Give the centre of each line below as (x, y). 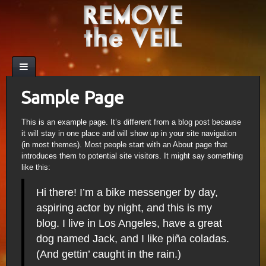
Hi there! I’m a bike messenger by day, (127, 192)
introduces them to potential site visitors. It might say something (132, 156)
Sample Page (73, 97)
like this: (36, 167)
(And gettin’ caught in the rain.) (109, 254)
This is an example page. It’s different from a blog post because (131, 122)
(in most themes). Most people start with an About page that (124, 145)
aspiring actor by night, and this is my (124, 208)
